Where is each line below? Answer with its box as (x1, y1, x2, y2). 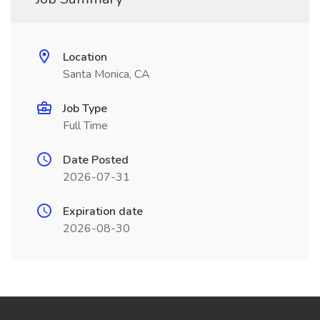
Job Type (63, 101, 107, 116)
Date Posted (63, 152, 129, 168)
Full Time (63, 118, 108, 134)
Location (63, 49, 107, 65)
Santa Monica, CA (63, 66, 150, 82)
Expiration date (63, 204, 143, 219)
